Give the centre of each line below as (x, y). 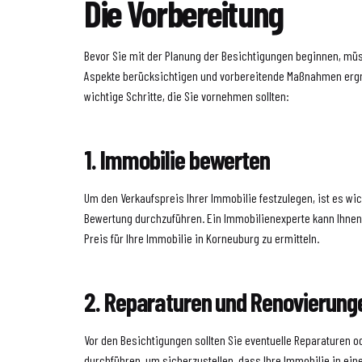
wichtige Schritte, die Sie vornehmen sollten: (187, 95)
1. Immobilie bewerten (177, 159)
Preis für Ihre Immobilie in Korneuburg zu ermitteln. (202, 238)
